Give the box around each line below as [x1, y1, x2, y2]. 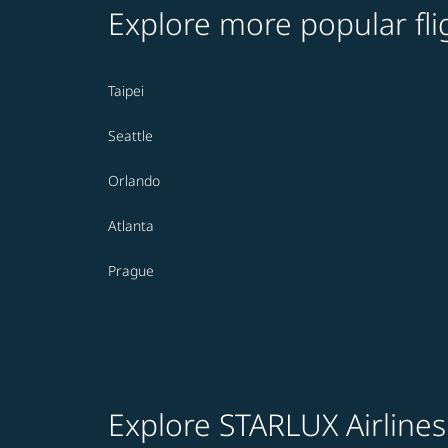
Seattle [108, 126, 153, 146]
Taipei [108, 81, 144, 101]
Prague [108, 261, 154, 281]
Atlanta [108, 216, 154, 236]
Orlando [108, 171, 160, 191]
